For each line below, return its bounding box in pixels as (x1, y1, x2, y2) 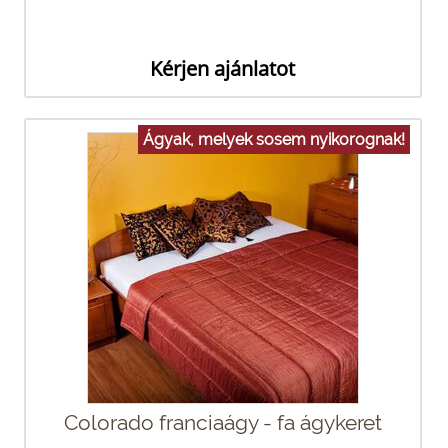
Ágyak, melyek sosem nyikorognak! (143, 129, 405, 149)
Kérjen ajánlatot (150, 54, 295, 82)
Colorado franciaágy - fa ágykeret (64, 409, 382, 435)
